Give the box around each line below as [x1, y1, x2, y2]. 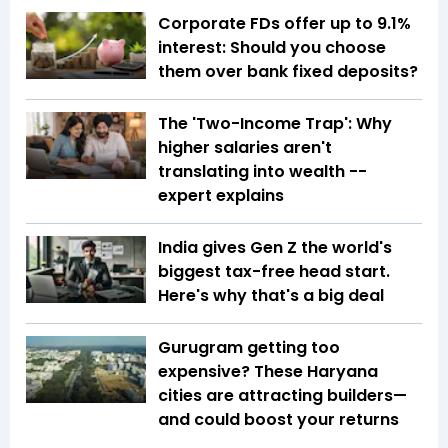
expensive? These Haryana [158, 359, 378, 383]
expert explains [158, 183, 284, 207]
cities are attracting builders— [158, 383, 407, 407]
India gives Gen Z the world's [158, 235, 392, 259]
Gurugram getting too [158, 335, 340, 359]
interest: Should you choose [158, 35, 386, 59]
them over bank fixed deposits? [158, 59, 418, 83]
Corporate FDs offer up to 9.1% [158, 11, 411, 35]
